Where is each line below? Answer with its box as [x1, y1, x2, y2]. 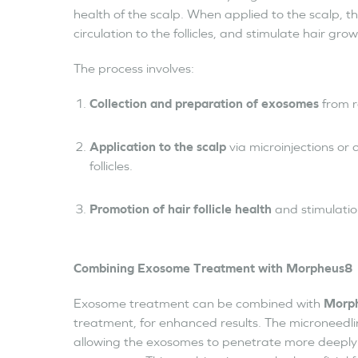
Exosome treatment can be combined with [74, 296, 324, 310]
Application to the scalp [89, 139, 226, 153]
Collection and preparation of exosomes [89, 96, 319, 110]
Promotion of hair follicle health [89, 201, 272, 216]
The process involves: [74, 61, 194, 75]
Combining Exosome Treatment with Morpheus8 [74, 261, 352, 275]
